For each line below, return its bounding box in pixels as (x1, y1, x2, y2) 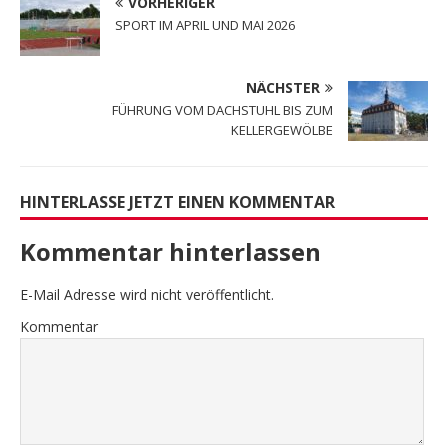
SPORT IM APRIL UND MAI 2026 (115, 16, 295, 35)
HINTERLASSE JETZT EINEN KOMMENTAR (20, 191, 335, 214)
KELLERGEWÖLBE (231, 121, 333, 140)
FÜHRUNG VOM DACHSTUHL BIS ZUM (112, 101, 333, 120)
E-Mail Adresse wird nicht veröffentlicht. (20, 285, 274, 305)
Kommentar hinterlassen (20, 235, 321, 269)
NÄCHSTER (246, 78, 320, 98)
